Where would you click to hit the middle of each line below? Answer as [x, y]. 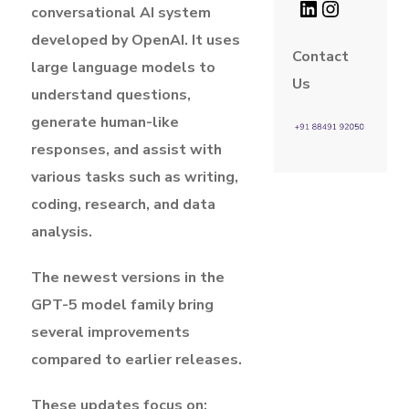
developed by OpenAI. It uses [136, 40]
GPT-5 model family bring [122, 304]
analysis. [62, 231]
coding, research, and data [123, 204]
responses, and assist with [126, 149]
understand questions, [111, 94]
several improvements [110, 332]
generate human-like [105, 122]
